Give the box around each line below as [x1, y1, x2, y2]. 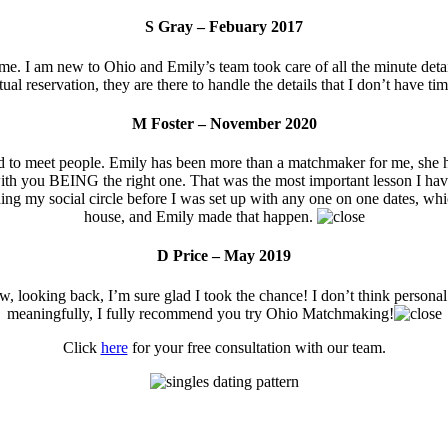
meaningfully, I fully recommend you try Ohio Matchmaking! [6, 304, 394, 322]
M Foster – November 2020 [131, 114, 317, 132]
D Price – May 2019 [157, 247, 291, 265]
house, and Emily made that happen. [83, 208, 317, 226]
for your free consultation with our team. [127, 338, 386, 356]
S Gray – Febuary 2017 [145, 18, 303, 36]
